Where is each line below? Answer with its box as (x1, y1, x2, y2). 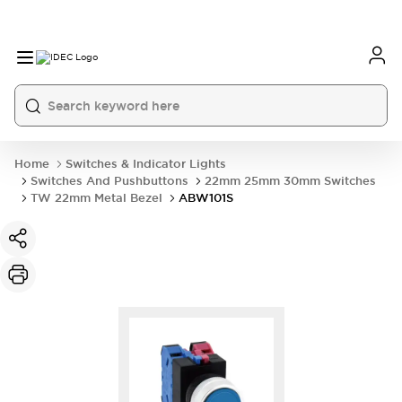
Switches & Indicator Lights (66, 156, 226, 171)
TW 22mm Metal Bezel (31, 190, 162, 205)
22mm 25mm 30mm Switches (205, 173, 376, 188)
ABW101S (179, 190, 233, 205)
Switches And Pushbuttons (31, 173, 188, 188)
